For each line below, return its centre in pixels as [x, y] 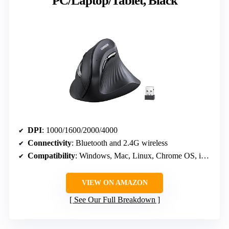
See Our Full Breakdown [114, 200]
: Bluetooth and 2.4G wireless [120, 143]
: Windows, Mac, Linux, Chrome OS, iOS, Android [138, 156]
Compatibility [51, 156]
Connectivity [50, 143]
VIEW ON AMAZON [114, 183]
